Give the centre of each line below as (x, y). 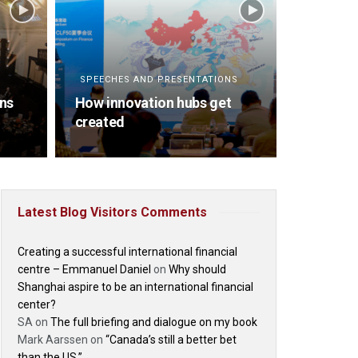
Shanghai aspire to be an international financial (135, 287)
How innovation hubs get (153, 103)
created (99, 122)
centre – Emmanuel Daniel (84, 269)
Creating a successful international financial (127, 252)
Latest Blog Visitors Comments (112, 212)
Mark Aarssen (53, 340)
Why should (197, 269)
